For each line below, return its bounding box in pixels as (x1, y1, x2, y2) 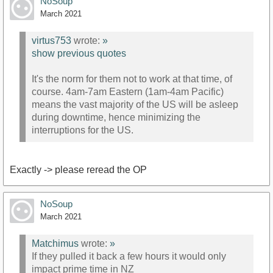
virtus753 (32, 35, 71, 46)
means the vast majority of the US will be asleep (32, 99, 238, 110)
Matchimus (32, 238, 79, 249)
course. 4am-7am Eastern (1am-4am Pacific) (32, 87, 224, 97)
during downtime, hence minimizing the (32, 112, 200, 123)
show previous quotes (32, 48, 126, 59)
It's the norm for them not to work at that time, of (32, 74, 232, 85)
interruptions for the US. (32, 125, 133, 136)
